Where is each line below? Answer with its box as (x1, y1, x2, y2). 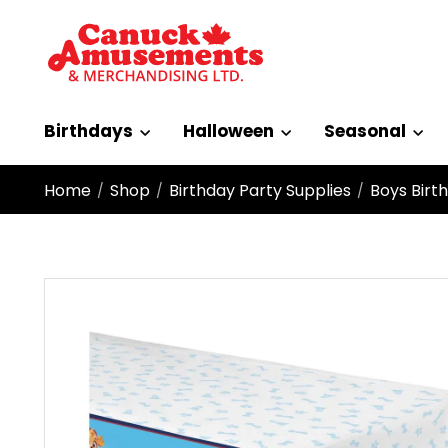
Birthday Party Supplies (169, 179, 351, 202)
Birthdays (44, 119, 133, 143)
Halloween (183, 119, 274, 143)
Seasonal (324, 119, 406, 143)
